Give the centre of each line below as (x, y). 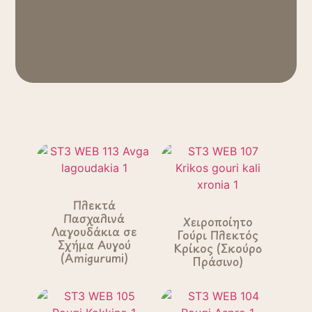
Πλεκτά (94, 205)
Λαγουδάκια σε (94, 231)
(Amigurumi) (94, 258)
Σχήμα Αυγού (94, 244)
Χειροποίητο (218, 221)
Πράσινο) (218, 261)
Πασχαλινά (94, 218)
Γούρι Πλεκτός (218, 235)
